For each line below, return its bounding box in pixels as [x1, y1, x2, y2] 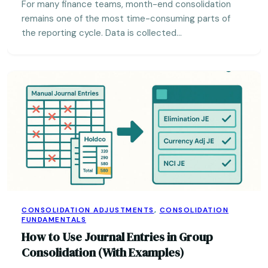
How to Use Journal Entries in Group [22, 229, 213, 245]
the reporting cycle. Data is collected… [22, 27, 182, 39]
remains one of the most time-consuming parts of [22, 13, 230, 25]
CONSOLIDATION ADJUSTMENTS [22, 205, 154, 215]
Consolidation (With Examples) [22, 244, 184, 261]
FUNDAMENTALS [22, 215, 86, 224]
